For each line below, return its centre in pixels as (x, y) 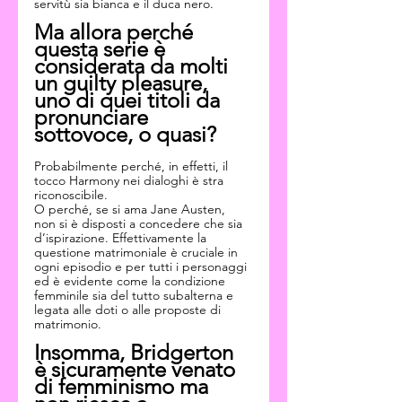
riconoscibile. (71, 195)
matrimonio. (68, 324)
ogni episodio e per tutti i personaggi (142, 267)
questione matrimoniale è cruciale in (138, 252)
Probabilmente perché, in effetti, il (133, 166)
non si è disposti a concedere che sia (140, 223)
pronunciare (94, 117)
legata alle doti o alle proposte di (129, 310)
